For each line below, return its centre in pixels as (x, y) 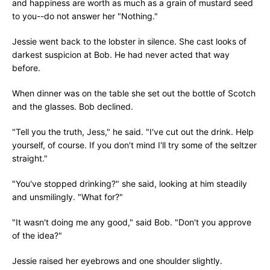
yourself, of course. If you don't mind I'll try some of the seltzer (134, 145)
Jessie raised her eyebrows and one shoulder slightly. (117, 261)
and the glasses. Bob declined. (73, 106)
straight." (30, 158)
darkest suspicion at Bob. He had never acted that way (121, 55)
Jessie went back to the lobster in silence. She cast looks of (129, 41)
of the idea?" (37, 235)
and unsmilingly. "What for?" (67, 197)
